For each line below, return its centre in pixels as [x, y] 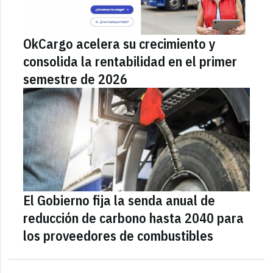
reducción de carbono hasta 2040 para [134, 218]
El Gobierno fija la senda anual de [119, 200]
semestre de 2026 [76, 79]
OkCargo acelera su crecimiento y [120, 43]
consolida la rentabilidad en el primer [130, 61]
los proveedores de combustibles [119, 235]
